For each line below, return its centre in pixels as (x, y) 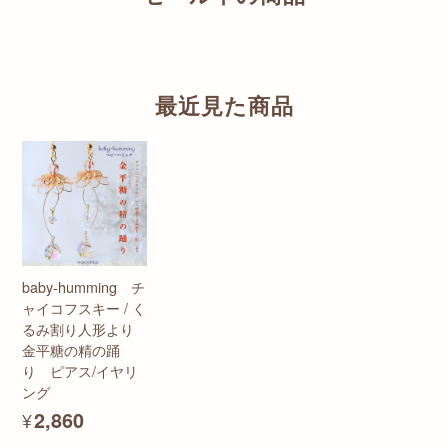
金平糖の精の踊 (71, 350)
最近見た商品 (224, 106)
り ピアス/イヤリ (80, 371)
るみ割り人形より (78, 329)
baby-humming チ (83, 287)
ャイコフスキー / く (84, 308)
